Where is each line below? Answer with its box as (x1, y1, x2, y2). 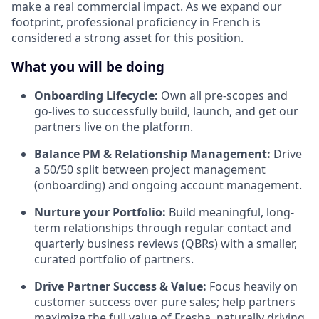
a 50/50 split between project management (34, 162, 266, 178)
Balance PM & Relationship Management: (34, 146, 271, 162)
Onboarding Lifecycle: (34, 88, 158, 104)
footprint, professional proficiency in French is (11, 14, 261, 30)
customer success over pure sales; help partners (34, 294, 296, 310)
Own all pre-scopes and (158, 88, 288, 104)
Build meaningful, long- (166, 204, 294, 221)
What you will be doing (11, 57, 164, 75)
